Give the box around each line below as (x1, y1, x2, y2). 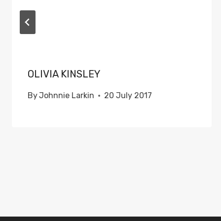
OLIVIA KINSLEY (28, 68, 100, 80)
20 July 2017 (104, 91, 152, 100)
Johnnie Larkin (39, 91, 95, 100)
